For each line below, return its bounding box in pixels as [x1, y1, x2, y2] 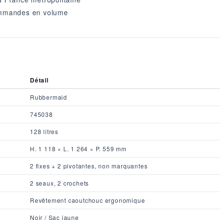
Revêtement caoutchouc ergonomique [30, 195, 145, 204]
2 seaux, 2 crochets [30, 178, 89, 187]
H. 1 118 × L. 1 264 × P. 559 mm [30, 144, 127, 153]
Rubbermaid [30, 92, 67, 101]
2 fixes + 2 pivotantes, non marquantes [30, 161, 148, 170]
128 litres [30, 127, 58, 136]
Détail [30, 75, 49, 84]
